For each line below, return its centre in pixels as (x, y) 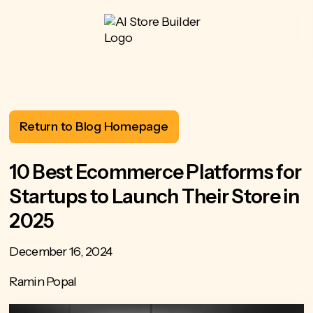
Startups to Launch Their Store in (154, 196)
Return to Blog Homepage (94, 126)
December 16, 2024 (61, 252)
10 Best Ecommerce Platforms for (155, 172)
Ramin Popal (43, 282)
